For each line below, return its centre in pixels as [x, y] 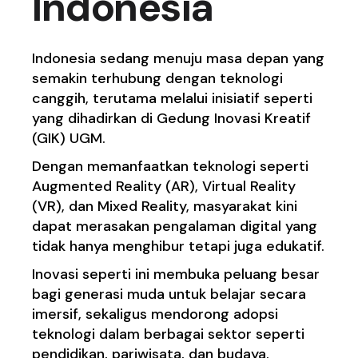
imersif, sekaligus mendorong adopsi [155, 314]
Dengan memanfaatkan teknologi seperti [171, 167]
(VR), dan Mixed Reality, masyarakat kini [165, 207]
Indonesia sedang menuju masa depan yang [179, 59]
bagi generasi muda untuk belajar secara [169, 294]
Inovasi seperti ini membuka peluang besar [176, 274]
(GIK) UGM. [71, 139]
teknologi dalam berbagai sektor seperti [169, 334]
